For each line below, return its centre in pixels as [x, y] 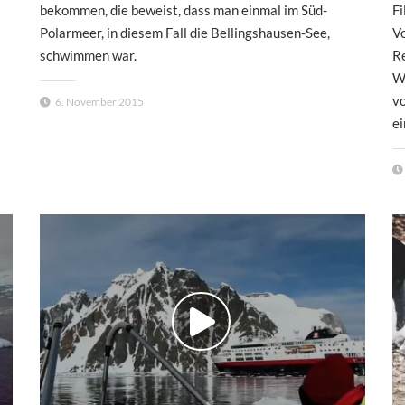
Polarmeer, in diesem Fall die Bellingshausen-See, [185, 32]
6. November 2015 [99, 101]
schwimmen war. [88, 55]
